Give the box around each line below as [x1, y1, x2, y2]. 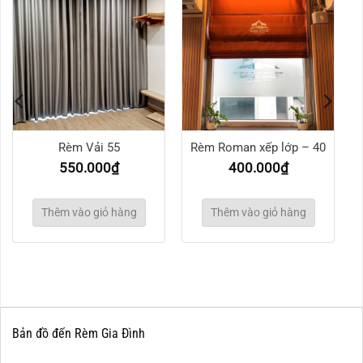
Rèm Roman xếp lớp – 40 [190, 140, 326, 156]
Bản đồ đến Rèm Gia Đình [12, 326, 145, 342]
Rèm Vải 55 [58, 140, 120, 156]
